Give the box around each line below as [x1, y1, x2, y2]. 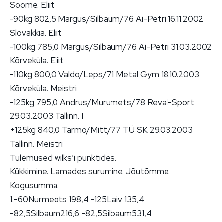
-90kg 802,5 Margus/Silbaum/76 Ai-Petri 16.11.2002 [10, 13, 203, 24]
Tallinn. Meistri [10, 138, 63, 149]
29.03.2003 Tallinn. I [10, 110, 83, 121]
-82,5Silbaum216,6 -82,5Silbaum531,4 [10, 207, 152, 219]
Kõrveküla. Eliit [10, 55, 64, 66]
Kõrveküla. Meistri [10, 82, 77, 94]
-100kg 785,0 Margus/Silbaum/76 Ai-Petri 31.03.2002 [10, 41, 212, 52]
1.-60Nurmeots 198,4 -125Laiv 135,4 [10, 193, 144, 205]
